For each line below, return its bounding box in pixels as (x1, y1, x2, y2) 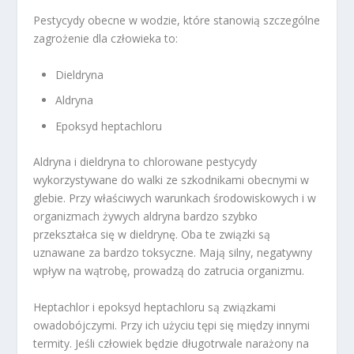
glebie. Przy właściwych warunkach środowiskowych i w (33, 190, 317, 206)
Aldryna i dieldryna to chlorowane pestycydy (33, 154, 258, 170)
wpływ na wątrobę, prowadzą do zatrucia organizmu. (33, 263, 305, 279)
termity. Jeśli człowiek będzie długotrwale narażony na (33, 335, 310, 351)
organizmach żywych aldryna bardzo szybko (33, 209, 258, 224)
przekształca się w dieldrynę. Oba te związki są (33, 227, 271, 243)
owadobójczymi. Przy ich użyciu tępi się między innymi (33, 317, 311, 333)
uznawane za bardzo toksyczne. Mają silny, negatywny (33, 245, 313, 261)
